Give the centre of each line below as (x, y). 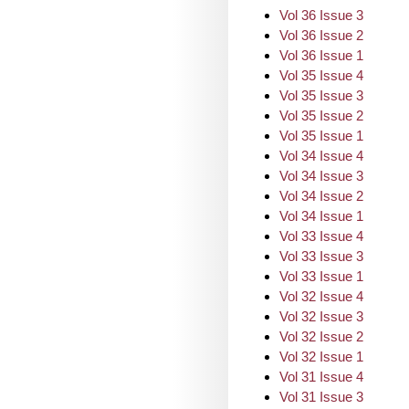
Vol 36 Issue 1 (321, 55)
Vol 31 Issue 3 (321, 397)
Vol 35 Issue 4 (321, 75)
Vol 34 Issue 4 (321, 156)
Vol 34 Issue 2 (321, 196)
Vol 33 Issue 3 (321, 256)
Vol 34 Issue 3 (321, 176)
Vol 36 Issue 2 (321, 35)
